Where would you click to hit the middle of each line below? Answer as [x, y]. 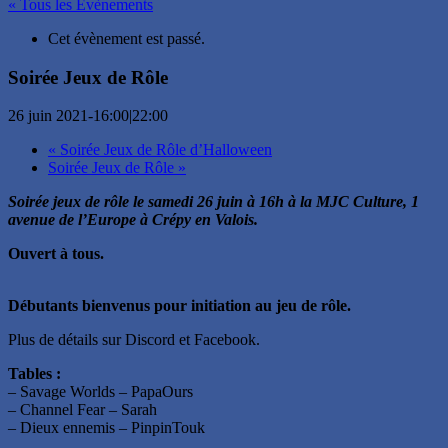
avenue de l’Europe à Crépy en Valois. [133, 220]
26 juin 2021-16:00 [68, 116]
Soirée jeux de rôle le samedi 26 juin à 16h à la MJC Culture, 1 [213, 202]
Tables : [34, 374]
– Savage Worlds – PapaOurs [100, 392]
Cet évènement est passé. [126, 38]
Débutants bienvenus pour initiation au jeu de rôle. [179, 306]
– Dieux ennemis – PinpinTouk [106, 428]
